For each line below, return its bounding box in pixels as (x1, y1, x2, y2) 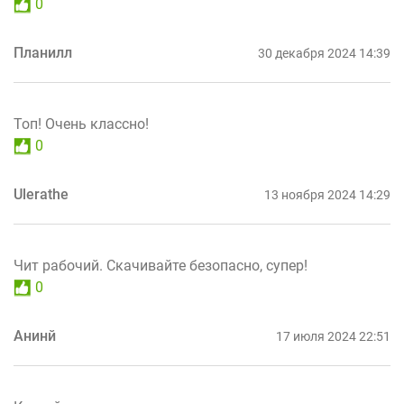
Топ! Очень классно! (14, 115, 149, 133)
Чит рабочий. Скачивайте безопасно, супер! (14, 257, 308, 275)
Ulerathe (14, 186, 69, 204)
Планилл (14, 44, 72, 62)
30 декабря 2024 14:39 (258, 46, 390, 61)
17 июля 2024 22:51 (276, 329, 390, 344)
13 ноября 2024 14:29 (264, 188, 390, 203)
